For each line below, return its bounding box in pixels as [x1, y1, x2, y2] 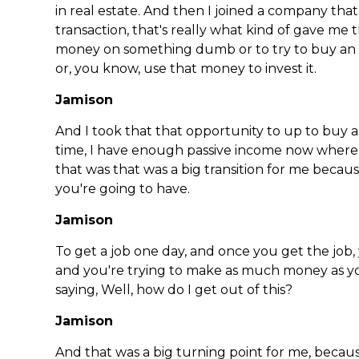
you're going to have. [55, 181, 190, 197]
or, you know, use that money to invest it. [55, 61, 317, 77]
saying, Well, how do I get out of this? [55, 282, 292, 298]
